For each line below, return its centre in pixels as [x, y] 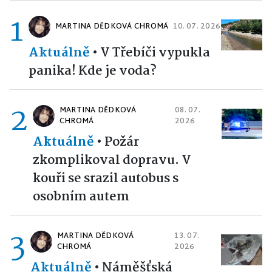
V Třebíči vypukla [155, 53]
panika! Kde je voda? [93, 71]
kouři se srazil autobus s [106, 178]
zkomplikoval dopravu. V [112, 160]
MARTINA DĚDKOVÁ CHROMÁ [112, 26]
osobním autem [81, 196]
